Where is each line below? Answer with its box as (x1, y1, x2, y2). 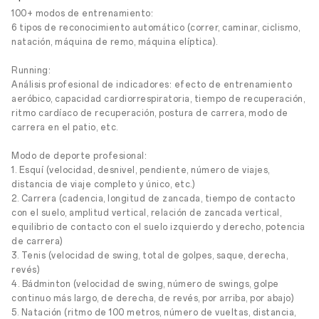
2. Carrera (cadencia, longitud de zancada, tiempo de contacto (11, 194, 296, 204)
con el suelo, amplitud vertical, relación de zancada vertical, (11, 208, 281, 218)
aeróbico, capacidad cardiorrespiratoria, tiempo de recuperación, (11, 94, 305, 104)
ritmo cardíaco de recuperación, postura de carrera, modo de (11, 108, 288, 118)
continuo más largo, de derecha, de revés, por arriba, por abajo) (11, 293, 294, 303)
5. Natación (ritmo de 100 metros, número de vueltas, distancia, (11, 308, 296, 318)
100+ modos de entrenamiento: (11, 9, 153, 19)
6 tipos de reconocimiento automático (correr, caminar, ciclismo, (11, 23, 300, 33)
